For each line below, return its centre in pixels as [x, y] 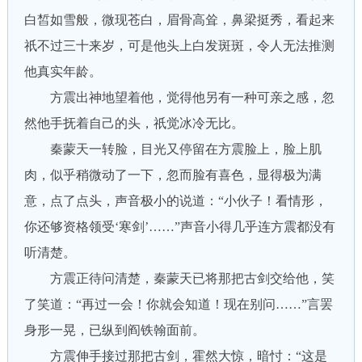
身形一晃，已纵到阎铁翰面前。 [114, 330]
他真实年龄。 [63, 72]
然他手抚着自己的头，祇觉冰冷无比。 [134, 123]
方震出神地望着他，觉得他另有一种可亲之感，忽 [179, 97]
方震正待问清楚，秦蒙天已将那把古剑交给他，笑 [179, 278]
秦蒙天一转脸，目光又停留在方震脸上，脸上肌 [173, 149]
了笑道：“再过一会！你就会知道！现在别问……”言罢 [178, 304]
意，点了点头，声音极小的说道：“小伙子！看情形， [175, 201]
